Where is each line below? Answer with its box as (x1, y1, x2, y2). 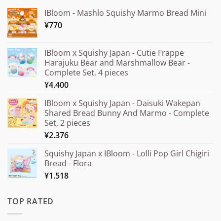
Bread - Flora (44, 158, 92, 169)
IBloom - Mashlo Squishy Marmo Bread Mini (44, 7, 206, 19)
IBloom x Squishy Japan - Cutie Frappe (44, 47, 184, 59)
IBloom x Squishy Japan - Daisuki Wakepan (44, 98, 200, 109)
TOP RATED (7, 196, 54, 207)
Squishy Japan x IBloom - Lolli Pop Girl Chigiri (44, 148, 209, 159)
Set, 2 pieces (44, 117, 90, 129)
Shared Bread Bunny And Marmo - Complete (44, 108, 209, 119)
